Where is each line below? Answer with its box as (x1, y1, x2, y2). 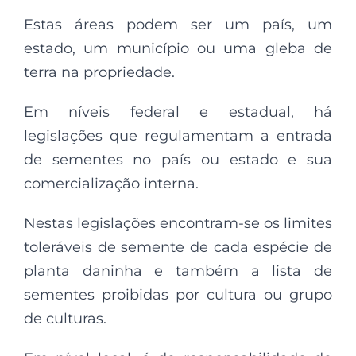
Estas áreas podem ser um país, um (24, 16, 332, 34)
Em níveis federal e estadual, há (24, 103, 332, 122)
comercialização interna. (24, 175, 199, 193)
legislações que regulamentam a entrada (24, 127, 332, 145)
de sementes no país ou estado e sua (24, 151, 332, 169)
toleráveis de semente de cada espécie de (24, 238, 332, 257)
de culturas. (24, 310, 106, 328)
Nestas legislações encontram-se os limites (24, 215, 332, 233)
